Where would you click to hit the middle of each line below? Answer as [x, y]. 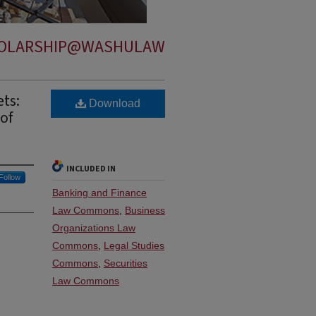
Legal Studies [134, 245]
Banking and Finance [99, 193]
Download [113, 103]
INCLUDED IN [91, 169]
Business [145, 210]
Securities [126, 263]
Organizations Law [94, 228]
